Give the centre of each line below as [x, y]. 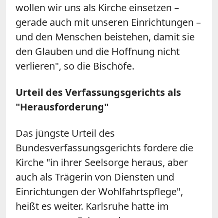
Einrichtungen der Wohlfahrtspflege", [99, 191]
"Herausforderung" [62, 107]
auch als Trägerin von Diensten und [95, 177]
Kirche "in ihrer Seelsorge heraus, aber [102, 162]
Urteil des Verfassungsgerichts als [98, 92]
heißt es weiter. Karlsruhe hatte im [92, 206]
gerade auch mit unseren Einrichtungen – [108, 22]
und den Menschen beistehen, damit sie [105, 36]
